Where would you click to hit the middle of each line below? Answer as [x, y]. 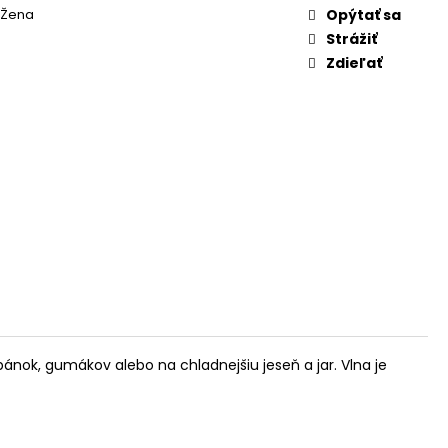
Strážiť [351, 38]
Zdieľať [354, 62]
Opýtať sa [363, 14]
